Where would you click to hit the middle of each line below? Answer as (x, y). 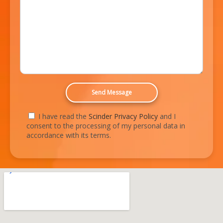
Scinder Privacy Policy (123, 116)
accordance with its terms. (69, 135)
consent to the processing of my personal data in (106, 126)
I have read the (63, 116)
